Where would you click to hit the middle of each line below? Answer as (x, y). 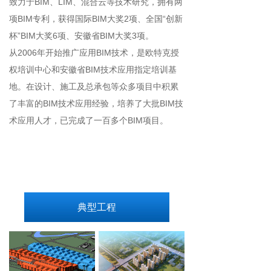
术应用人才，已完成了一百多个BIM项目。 (89, 120)
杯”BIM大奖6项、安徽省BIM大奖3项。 (89, 36)
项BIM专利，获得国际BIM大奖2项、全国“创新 (96, 19)
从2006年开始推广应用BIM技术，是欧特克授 (94, 53)
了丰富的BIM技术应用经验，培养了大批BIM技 (96, 103)
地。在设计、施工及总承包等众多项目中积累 (94, 87)
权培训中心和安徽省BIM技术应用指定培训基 (93, 70)
